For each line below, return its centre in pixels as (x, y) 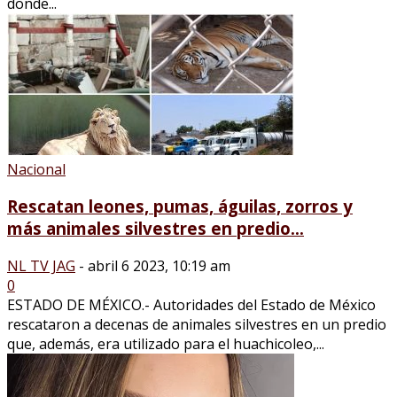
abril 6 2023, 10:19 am (159, 265)
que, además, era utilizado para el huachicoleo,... (166, 343)
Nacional (36, 169)
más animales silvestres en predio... (156, 229)
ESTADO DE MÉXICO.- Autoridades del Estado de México (191, 304)
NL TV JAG (41, 265)
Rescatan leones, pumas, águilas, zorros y (180, 206)
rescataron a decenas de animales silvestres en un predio (197, 324)
